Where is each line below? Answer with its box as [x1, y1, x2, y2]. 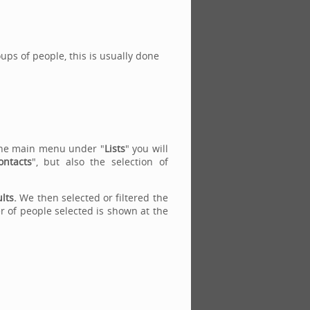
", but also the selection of [31, 155, 168, 168]
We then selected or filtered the [19, 191, 168, 204]
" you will [125, 142, 168, 155]
